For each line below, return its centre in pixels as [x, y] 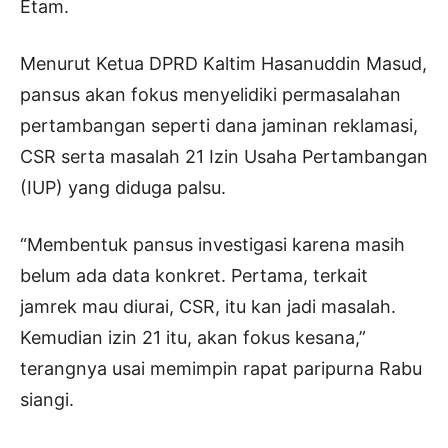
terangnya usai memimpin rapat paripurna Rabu [221, 368]
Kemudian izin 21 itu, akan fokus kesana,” [193, 337]
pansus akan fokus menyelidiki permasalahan [210, 94]
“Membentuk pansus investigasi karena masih [212, 244]
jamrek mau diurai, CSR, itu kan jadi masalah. [208, 306]
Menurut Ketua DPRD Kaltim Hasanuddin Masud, [223, 63]
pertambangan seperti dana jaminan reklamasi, [219, 125]
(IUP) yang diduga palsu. [123, 187]
